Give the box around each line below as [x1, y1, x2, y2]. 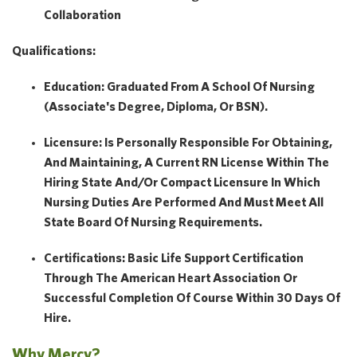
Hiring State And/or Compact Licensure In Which [44, 175, 320, 189]
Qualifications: [12, 43, 96, 57]
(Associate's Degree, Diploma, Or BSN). [44, 99, 268, 113]
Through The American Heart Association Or [44, 270, 297, 284]
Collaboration [44, 7, 121, 22]
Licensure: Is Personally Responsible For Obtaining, [44, 135, 332, 149]
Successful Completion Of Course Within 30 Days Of [44, 290, 340, 304]
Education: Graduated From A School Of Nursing [44, 79, 315, 93]
